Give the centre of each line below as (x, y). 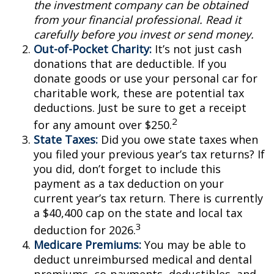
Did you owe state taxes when (178, 139)
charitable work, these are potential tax (139, 93)
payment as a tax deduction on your (129, 183)
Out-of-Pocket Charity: (93, 49)
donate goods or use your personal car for (146, 78)
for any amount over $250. (103, 125)
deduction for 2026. (85, 230)
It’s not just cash (197, 49)
